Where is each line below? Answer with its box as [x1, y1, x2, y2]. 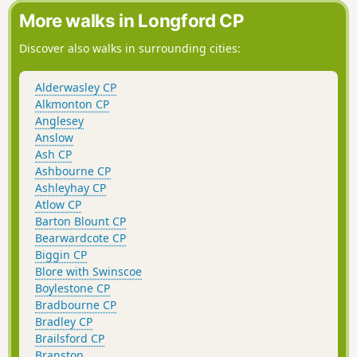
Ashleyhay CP [35, 179, 106, 195]
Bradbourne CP [35, 296, 116, 312]
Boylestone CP [35, 280, 110, 296]
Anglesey [35, 112, 84, 128]
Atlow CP [35, 196, 81, 212]
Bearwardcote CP [35, 229, 126, 245]
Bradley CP [35, 313, 92, 329]
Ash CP [35, 146, 72, 162]
